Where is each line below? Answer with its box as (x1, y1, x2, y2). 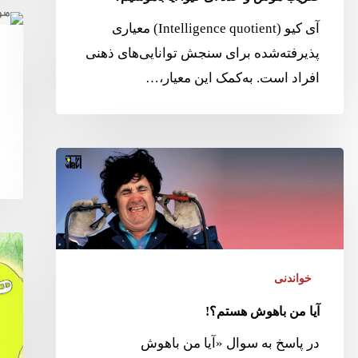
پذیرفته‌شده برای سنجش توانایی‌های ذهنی (85, 45, 320, 61)
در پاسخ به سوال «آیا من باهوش (140, 336, 320, 352)
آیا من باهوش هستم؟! (205, 304, 320, 319)
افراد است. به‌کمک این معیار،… (145, 70, 320, 86)
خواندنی (273, 272, 312, 285)
